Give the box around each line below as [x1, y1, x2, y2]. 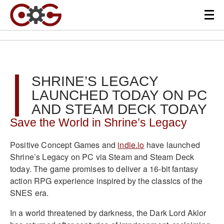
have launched [144, 138, 200, 150]
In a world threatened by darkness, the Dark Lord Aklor [10, 206, 206, 218]
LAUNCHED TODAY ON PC [31, 87, 207, 103]
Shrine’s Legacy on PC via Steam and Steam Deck [10, 150, 194, 162]
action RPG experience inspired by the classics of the [10, 174, 203, 186]
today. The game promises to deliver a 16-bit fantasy [10, 162, 198, 174]
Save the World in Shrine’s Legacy [10, 116, 187, 129]
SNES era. [10, 186, 49, 198]
